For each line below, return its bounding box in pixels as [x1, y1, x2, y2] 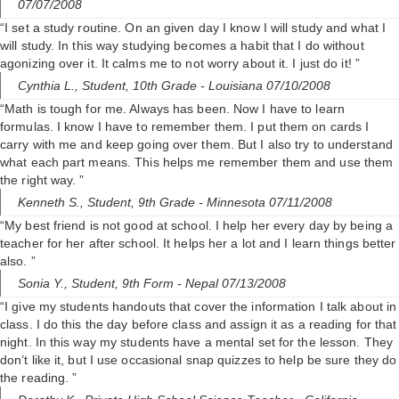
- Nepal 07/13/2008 [177, 276, 286, 291]
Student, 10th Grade [82, 78, 200, 94]
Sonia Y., [18, 276, 71, 291]
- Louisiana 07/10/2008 [200, 78, 330, 94]
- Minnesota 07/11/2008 [199, 195, 332, 210]
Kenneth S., [18, 195, 87, 210]
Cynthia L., [18, 78, 82, 94]
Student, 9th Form [71, 276, 177, 291]
